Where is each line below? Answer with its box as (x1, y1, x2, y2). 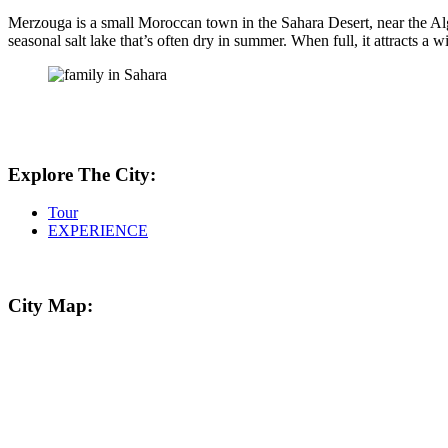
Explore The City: (8, 163, 156, 185)
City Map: (8, 295, 93, 317)
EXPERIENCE (48, 222, 148, 240)
